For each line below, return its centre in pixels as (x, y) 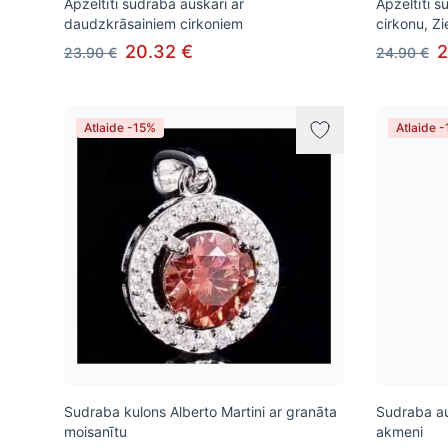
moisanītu (95, 431)
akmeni (399, 431)
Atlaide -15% (120, 127)
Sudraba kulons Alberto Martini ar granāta (200, 411)
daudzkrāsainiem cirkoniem (153, 23)
